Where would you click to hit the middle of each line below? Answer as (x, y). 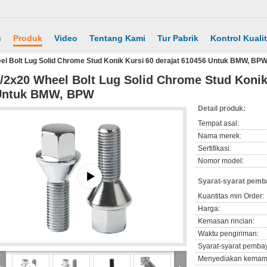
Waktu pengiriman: (228, 234)
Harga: (209, 209)
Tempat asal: (218, 123)
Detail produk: (222, 108)
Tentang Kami (117, 38)
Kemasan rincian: (226, 221)
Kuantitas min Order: (231, 196)
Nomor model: (221, 161)
